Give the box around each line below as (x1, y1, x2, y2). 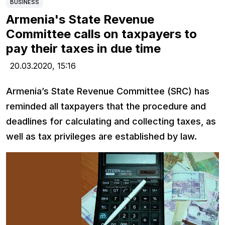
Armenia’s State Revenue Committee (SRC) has (6, 86, 209, 97)
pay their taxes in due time (6, 41, 161, 56)
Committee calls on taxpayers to (6, 27, 197, 42)
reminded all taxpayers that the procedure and (6, 101, 206, 112)
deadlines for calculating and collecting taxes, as (6, 116, 216, 127)
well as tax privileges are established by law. (6, 131, 197, 142)
